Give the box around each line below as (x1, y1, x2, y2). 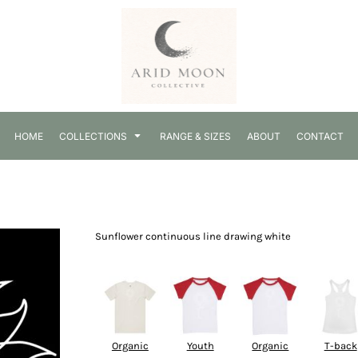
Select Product (95, 251, 173, 265)
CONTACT (296, 129, 344, 142)
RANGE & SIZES (160, 129, 231, 142)
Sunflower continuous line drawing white (95, 230, 291, 242)
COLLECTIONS (59, 129, 129, 142)
